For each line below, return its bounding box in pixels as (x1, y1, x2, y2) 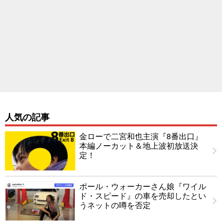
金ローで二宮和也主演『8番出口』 (79, 130, 203, 142)
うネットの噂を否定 (79, 199, 151, 211)
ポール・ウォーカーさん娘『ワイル (79, 180, 206, 192)
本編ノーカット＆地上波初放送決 (79, 139, 198, 151)
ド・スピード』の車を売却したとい (79, 189, 206, 201)
